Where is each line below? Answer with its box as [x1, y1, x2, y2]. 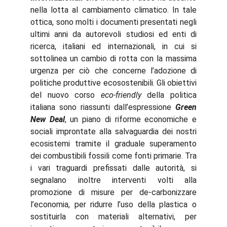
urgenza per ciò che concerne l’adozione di [30, 66, 197, 75]
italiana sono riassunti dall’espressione [30, 102, 175, 112]
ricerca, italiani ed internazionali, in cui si [30, 42, 197, 51]
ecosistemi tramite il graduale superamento [30, 139, 197, 148]
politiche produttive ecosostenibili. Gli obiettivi [30, 78, 197, 88]
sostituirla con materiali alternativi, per [30, 212, 197, 221]
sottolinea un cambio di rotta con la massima [30, 54, 197, 63]
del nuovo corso [30, 90, 101, 100]
